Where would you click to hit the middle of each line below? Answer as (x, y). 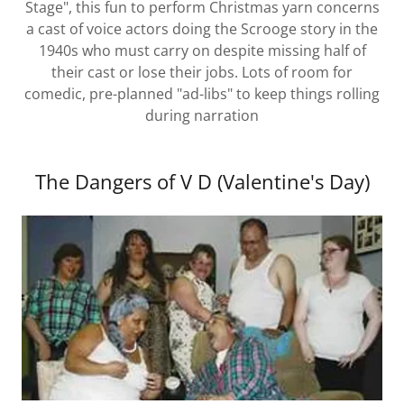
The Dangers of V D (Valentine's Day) (202, 181)
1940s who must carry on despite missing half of (202, 50)
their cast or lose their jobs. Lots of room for (202, 72)
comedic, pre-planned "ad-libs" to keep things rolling (202, 93)
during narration (202, 115)
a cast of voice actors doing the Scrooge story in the (202, 28)
